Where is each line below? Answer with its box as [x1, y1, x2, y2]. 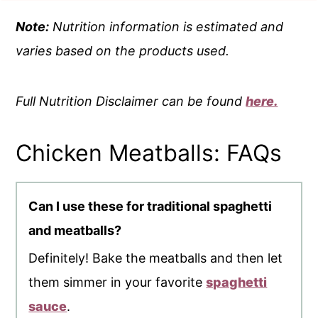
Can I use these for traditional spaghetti [28, 199, 273, 214]
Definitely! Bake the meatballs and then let [28, 251, 283, 266]
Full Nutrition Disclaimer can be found [16, 94, 246, 109]
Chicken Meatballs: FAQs [16, 139, 283, 168]
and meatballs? [28, 223, 122, 238]
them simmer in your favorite [28, 275, 207, 290]
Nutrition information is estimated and [49, 19, 284, 35]
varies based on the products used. [16, 43, 230, 59]
